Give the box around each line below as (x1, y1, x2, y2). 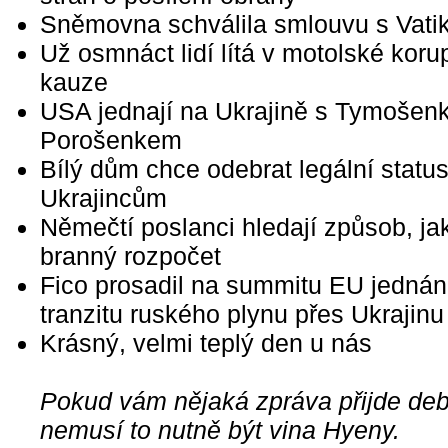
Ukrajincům (40, 184, 167, 212)
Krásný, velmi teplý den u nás (40, 329, 372, 357)
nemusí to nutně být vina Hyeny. (40, 416, 400, 444)
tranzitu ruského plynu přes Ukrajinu (40, 300, 444, 328)
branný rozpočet (40, 242, 221, 270)
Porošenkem (40, 126, 182, 154)
